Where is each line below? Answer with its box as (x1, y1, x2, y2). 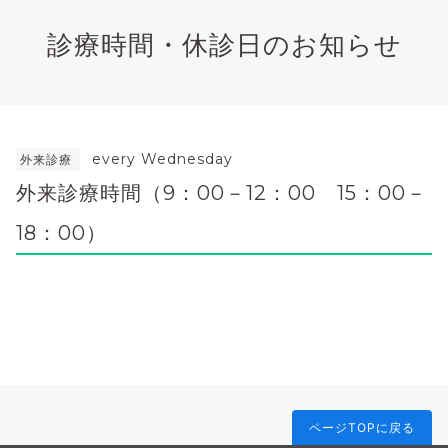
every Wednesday (92, 149, 233, 168)
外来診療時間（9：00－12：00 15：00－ (16, 180, 427, 205)
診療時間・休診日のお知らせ (46, 28, 402, 60)
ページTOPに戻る (309, 419, 415, 435)
